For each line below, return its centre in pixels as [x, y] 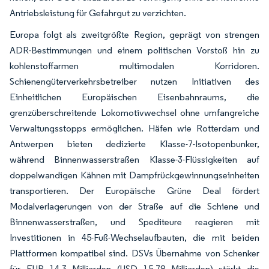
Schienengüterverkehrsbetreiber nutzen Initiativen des [134, 81]
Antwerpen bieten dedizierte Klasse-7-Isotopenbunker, [134, 144]
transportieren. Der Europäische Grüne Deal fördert [134, 190]
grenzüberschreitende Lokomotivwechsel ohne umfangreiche [134, 112]
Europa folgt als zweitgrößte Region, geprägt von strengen [134, 34]
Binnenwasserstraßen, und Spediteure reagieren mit [134, 222]
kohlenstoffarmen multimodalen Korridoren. [134, 65]
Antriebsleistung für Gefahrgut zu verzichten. [98, 13]
